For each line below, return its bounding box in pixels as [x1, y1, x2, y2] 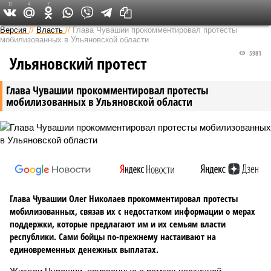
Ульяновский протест [10, 53, 147, 74]
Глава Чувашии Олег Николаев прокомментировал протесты [10, 192, 238, 204]
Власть [36, 25, 63, 34]
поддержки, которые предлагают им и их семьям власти [10, 218, 226, 230]
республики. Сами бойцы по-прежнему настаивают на [10, 230, 216, 243]
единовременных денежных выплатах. [10, 243, 158, 255]
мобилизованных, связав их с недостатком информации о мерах [10, 205, 255, 217]
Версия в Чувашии [93, 6, 158, 18]
